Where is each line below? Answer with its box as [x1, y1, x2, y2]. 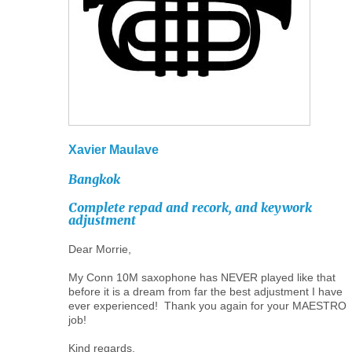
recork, [192, 200, 232, 215]
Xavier [68, 143, 106, 156]
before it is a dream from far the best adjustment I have [68, 285, 343, 298]
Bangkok [68, 171, 120, 187]
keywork [261, 200, 312, 215]
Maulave [109, 143, 159, 156]
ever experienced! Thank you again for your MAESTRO [68, 299, 346, 312]
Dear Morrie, [68, 243, 131, 255]
